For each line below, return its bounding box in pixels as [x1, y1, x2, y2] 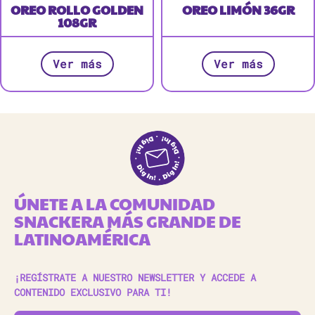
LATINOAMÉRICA [14, 226, 150, 251]
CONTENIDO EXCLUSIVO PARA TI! [14, 285, 172, 300]
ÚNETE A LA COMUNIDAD [14, 191, 215, 216]
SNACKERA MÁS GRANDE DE [14, 209, 241, 233]
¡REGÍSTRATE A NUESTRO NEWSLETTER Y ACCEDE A [14, 271, 256, 285]
